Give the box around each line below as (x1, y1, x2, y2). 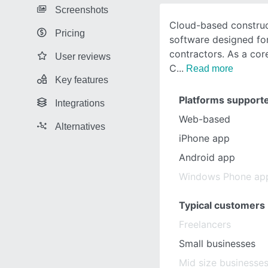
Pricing (55, 28, 85, 38)
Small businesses (179, 237, 255, 249)
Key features (55, 74, 108, 85)
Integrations (55, 98, 105, 108)
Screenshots (55, 4, 108, 15)
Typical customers (179, 199, 265, 211)
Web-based (179, 113, 230, 125)
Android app (179, 151, 235, 163)
